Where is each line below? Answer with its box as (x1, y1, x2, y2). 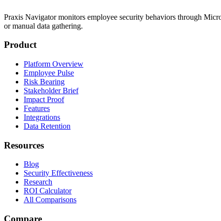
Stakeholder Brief (24, 86, 78, 95)
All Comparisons (24, 195, 76, 204)
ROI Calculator (24, 186, 72, 195)
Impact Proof (24, 95, 64, 104)
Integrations (24, 113, 60, 122)
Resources (4, 140, 44, 150)
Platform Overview (24, 60, 83, 69)
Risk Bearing (24, 77, 65, 86)
